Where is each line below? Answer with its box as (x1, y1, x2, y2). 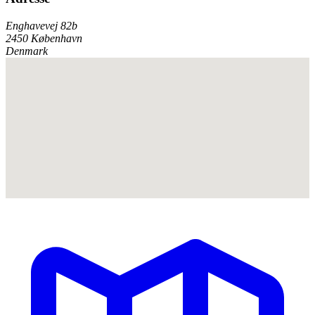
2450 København (6, 32, 82, 44)
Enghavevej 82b (6, 19, 77, 32)
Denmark (6, 44, 48, 57)
